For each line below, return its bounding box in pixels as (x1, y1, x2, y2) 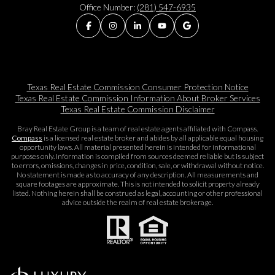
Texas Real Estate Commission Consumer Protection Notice (26, 82, 249, 93)
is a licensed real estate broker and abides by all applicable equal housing (42, 133, 263, 143)
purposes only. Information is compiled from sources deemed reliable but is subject (11, 152, 264, 161)
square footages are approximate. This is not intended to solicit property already (15, 179, 260, 189)
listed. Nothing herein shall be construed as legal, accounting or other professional (12, 188, 263, 198)
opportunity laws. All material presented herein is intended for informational (19, 142, 256, 152)
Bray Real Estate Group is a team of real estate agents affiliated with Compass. (17, 124, 258, 134)
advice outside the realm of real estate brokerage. (62, 198, 213, 207)
